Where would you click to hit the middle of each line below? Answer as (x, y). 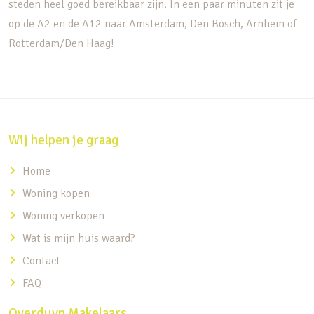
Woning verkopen (63, 216)
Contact (41, 261)
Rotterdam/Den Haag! (61, 43)
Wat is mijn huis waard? (79, 238)
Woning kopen (56, 193)
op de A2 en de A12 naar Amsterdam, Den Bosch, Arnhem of (152, 24)
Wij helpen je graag (63, 140)
